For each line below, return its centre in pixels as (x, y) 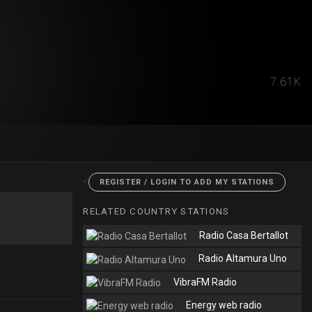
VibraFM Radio (205, 282)
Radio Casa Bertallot (244, 235)
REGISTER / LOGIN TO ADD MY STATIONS (187, 182)
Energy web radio (224, 305)
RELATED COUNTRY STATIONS (156, 211)
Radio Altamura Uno (243, 259)
